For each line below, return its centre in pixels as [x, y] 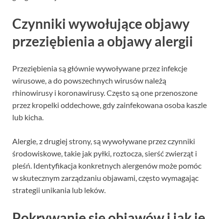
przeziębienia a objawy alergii [103, 41]
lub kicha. [28, 117]
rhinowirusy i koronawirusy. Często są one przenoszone [105, 93]
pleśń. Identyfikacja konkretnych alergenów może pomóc [107, 166]
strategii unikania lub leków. [59, 190]
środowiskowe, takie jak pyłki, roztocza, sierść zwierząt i [105, 153]
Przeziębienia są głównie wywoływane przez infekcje [100, 68]
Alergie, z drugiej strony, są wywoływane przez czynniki [104, 141]
